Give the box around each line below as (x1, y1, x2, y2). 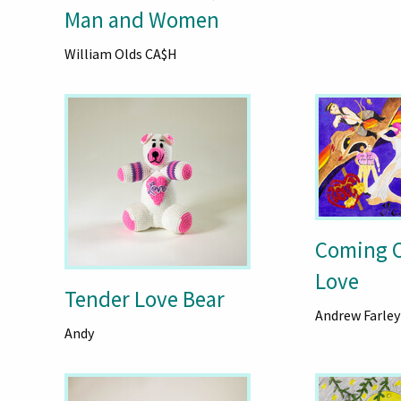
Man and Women (64, 5, 219, 35)
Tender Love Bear (64, 285, 225, 314)
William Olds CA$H (64, 45, 177, 64)
